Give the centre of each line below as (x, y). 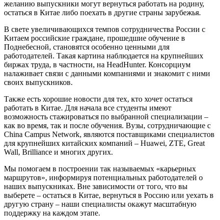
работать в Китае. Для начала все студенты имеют (88, 108)
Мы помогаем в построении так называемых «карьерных (100, 168)
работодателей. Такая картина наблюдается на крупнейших (104, 55)
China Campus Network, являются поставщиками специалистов (109, 134)
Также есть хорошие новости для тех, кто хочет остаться (98, 99)
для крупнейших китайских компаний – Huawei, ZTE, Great (104, 143)
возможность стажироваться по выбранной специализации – (106, 116)
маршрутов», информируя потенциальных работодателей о (103, 177)
